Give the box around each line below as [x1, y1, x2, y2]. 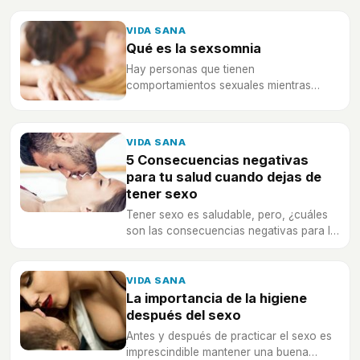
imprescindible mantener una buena [126, 345, 309, 358]
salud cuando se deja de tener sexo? [126, 239, 316, 253]
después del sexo [126, 306, 241, 323]
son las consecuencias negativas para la [126, 223, 337, 237]
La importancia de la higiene [126, 289, 307, 306]
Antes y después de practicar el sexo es [126, 329, 332, 342]
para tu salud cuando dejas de [126, 168, 321, 185]
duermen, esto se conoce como [126, 94, 292, 108]
